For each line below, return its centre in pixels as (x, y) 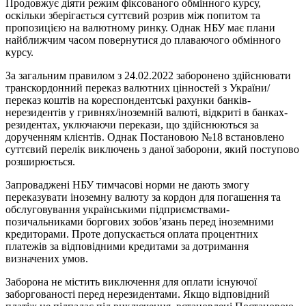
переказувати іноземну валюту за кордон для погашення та (143, 197)
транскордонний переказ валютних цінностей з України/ (138, 88)
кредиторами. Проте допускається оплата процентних (132, 234)
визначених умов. (47, 259)
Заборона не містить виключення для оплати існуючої (131, 282)
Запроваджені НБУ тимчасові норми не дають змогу (127, 185)
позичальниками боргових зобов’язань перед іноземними (140, 222)
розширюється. (40, 162)
